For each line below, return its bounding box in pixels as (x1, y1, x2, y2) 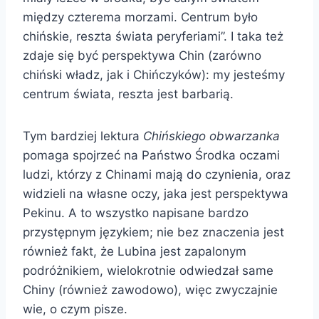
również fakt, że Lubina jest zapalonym (23, 244, 246, 258)
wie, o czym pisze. (23, 301, 127, 316)
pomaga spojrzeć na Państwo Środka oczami (23, 147, 280, 162)
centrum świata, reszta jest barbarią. (23, 86, 234, 101)
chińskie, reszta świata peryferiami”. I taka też (23, 28, 283, 43)
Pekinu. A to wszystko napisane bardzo (23, 205, 249, 220)
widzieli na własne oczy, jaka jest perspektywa (23, 186, 288, 201)
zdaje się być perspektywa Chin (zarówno (23, 48, 261, 63)
